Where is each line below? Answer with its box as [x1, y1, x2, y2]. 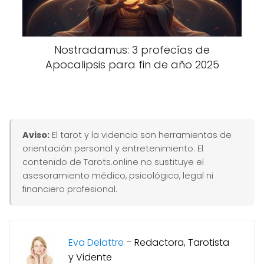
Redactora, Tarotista [134, 235, 229, 249]
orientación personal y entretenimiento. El [22, 142, 204, 154]
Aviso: [22, 128, 50, 141]
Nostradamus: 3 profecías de [54, 42, 210, 57]
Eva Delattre [68, 235, 124, 249]
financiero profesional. [22, 183, 118, 195]
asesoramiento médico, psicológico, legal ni [22, 169, 214, 181]
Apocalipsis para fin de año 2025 [45, 57, 219, 72]
